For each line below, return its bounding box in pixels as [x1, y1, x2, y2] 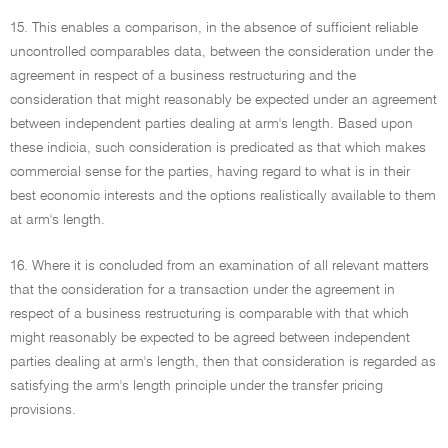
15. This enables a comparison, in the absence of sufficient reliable [10, 21, 418, 35]
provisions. [10, 403, 76, 417]
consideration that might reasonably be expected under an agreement [10, 93, 437, 107]
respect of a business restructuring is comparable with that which [10, 307, 409, 321]
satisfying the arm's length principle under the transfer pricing [10, 379, 383, 393]
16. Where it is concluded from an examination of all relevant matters [10, 259, 429, 273]
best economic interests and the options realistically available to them [10, 189, 436, 203]
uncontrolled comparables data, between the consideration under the [10, 45, 433, 59]
